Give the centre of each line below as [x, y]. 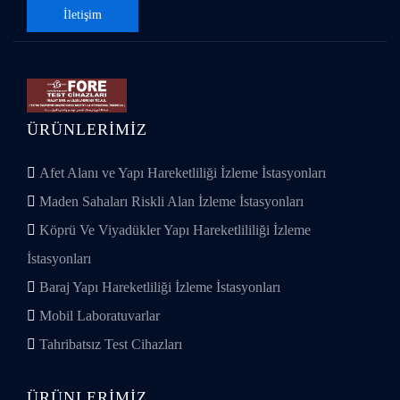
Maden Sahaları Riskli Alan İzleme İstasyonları [170, 201]
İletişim [83, 15]
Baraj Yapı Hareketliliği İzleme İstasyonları [158, 287]
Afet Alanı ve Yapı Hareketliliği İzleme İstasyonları [181, 173]
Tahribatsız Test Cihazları [109, 344]
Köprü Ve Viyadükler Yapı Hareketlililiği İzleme [173, 230]
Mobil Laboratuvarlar [98, 316]
